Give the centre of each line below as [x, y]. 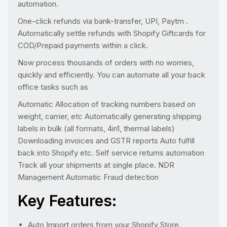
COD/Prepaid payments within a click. [83, 45]
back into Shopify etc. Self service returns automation [111, 153]
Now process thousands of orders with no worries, [106, 62]
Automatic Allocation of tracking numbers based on [107, 104]
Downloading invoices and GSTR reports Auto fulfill [106, 140]
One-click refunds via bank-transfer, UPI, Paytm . [103, 21]
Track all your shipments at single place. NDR [96, 165]
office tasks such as [53, 87]
